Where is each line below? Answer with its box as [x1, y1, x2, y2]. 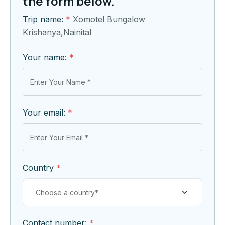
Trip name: [23, 14, 66, 25]
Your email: [23, 107, 68, 118]
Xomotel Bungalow [73, 14, 145, 25]
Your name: [23, 52, 69, 63]
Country [23, 163, 56, 173]
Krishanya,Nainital [23, 27, 91, 38]
